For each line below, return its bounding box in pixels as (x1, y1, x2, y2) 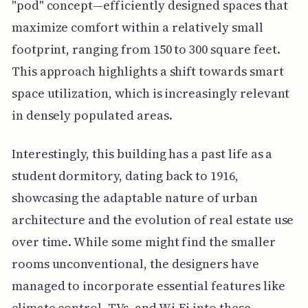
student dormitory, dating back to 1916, (11, 166, 239, 184)
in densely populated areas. (11, 106, 173, 124)
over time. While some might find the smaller (11, 232, 276, 250)
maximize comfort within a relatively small (11, 18, 263, 36)
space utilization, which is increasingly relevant (11, 84, 290, 102)
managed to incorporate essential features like (11, 276, 285, 294)
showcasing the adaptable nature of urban (11, 188, 258, 206)
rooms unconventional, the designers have (11, 254, 259, 272)
